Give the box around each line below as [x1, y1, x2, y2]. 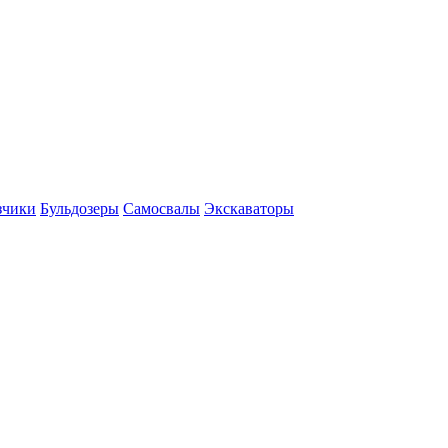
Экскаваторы [204, 199, 294, 217]
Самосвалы [123, 199, 200, 217]
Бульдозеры [40, 199, 119, 217]
